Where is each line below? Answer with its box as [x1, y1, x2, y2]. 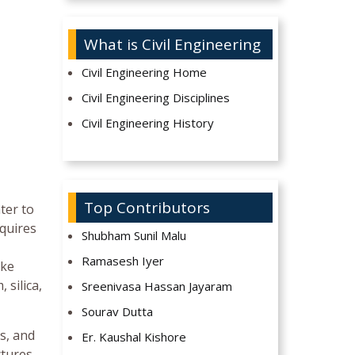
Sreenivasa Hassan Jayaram [82, 278, 233, 295]
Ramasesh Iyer [82, 253, 165, 269]
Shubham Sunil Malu [82, 227, 187, 244]
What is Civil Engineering [83, 34, 261, 55]
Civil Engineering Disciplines [82, 90, 231, 106]
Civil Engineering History [82, 115, 215, 132]
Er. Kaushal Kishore [82, 329, 187, 345]
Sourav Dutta [82, 303, 154, 320]
